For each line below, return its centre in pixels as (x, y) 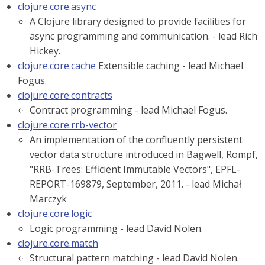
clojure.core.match (58, 243)
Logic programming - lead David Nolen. (116, 228)
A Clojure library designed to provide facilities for (138, 21)
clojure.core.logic (55, 214)
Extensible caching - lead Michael (169, 66)
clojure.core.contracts (65, 95)
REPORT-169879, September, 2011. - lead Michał (135, 184)
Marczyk (48, 199)
